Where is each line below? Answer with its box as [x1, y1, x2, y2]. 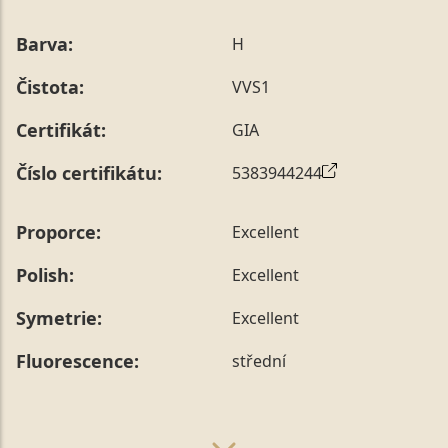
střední [232, 350, 286, 373]
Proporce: [16, 219, 101, 244]
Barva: [16, 31, 73, 56]
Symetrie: [16, 305, 102, 330]
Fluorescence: [16, 348, 139, 373]
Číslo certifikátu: [16, 160, 162, 185]
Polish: [16, 262, 74, 287]
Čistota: [16, 74, 84, 99]
